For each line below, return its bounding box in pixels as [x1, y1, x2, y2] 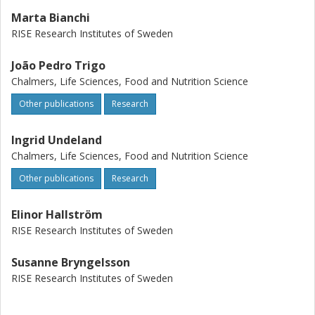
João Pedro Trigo [11, 58, 105, 73]
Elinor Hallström [11, 207, 103, 222]
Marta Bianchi [11, 10, 90, 25]
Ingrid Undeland [11, 132, 102, 148]
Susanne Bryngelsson [11, 255, 130, 270]
